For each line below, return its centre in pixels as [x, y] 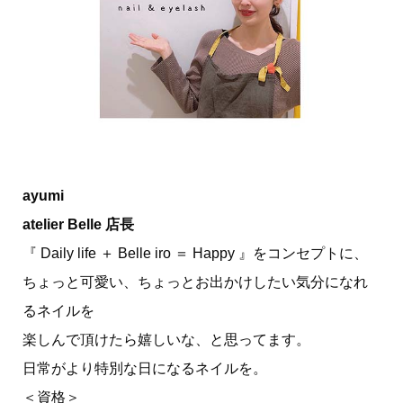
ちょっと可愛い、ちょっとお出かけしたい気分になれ [195, 282]
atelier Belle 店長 [78, 224]
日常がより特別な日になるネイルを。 [144, 368]
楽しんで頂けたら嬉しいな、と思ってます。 [166, 339]
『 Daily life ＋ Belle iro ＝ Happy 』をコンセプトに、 [195, 253]
